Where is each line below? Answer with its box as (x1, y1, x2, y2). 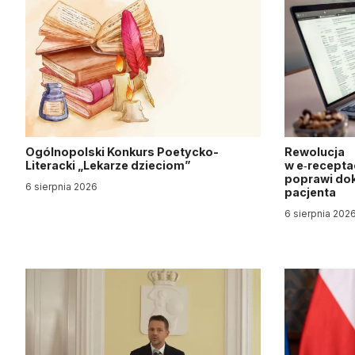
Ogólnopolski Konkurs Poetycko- (25, 145, 219, 158)
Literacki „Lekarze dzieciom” (25, 158, 191, 172)
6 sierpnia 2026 (25, 181, 97, 193)
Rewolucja (284, 145, 345, 158)
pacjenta (284, 185, 339, 199)
